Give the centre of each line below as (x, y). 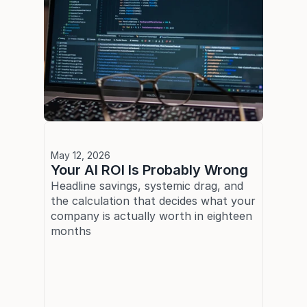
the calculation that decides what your (153, 200)
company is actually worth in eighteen (151, 216)
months (71, 231)
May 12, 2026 (81, 155)
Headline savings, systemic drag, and (147, 185)
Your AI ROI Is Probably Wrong (149, 170)
